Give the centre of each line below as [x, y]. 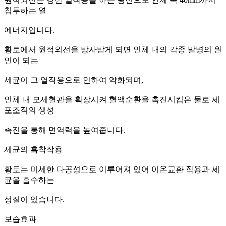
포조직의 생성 [30, 110]
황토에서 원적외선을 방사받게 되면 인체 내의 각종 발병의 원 [113, 49]
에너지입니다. [30, 30]
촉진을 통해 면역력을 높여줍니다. [66, 130]
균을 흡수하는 [30, 180]
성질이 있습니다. [35, 199]
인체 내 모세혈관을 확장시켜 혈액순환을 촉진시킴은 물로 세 [112, 99]
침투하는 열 [25, 10]
